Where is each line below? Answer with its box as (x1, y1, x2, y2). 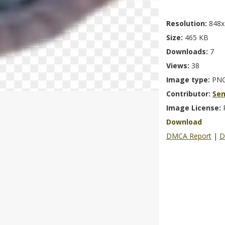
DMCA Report (166, 131, 211, 141)
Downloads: (166, 47, 210, 56)
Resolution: (166, 19, 209, 28)
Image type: (166, 75, 212, 84)
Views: (166, 61, 191, 70)
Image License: (166, 103, 223, 113)
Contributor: (166, 89, 212, 98)
